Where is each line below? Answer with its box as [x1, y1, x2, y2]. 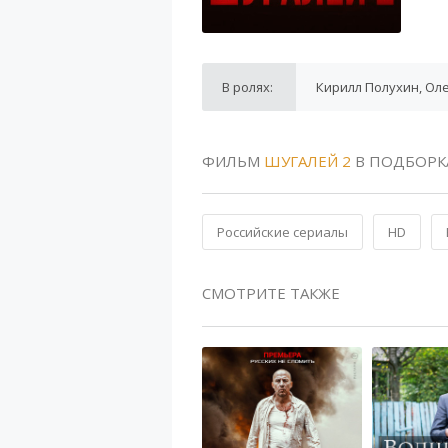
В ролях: [222, 78, 273, 96]
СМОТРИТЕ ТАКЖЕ [202, 283, 340, 303]
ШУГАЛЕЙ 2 [264, 151, 351, 171]
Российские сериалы [217, 223, 348, 241]
